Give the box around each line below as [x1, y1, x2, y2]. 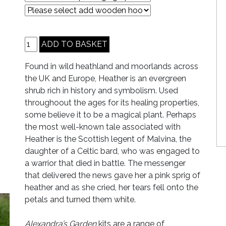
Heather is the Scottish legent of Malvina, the [25, 134, 191, 144]
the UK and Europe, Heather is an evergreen [25, 73, 186, 83]
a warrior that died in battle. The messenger [25, 158, 186, 168]
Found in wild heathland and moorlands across [25, 61, 198, 71]
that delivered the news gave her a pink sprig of [25, 170, 200, 180]
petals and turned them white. [25, 194, 136, 204]
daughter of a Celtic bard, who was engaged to [25, 146, 200, 156]
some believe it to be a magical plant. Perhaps [25, 109, 196, 120]
